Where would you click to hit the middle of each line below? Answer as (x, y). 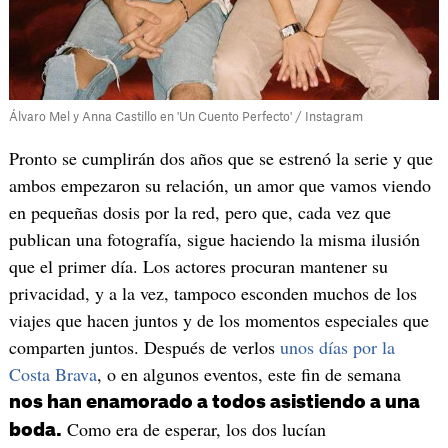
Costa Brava (52, 374)
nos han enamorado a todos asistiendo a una (214, 402)
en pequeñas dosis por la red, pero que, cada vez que (199, 212)
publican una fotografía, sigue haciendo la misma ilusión (214, 239)
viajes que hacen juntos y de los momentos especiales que (218, 320)
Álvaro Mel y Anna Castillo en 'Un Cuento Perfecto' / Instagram (185, 117)
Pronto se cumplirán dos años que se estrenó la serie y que (220, 158)
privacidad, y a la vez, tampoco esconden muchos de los (212, 293)
